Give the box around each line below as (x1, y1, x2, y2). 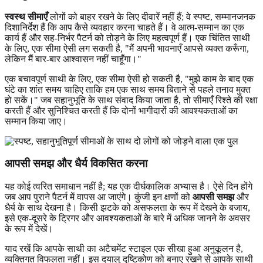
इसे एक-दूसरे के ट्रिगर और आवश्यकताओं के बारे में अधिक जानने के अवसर (5, 213, 250, 224)
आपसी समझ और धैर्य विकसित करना (5, 157, 147, 170)
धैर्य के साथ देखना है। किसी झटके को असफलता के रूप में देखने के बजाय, (5, 203, 250, 213)
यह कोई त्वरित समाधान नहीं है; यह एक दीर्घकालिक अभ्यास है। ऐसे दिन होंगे (5, 181, 252, 192)
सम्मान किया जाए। (5, 116, 68, 126)
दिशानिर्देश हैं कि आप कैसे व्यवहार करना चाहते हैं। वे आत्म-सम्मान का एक (5, 22, 244, 32)
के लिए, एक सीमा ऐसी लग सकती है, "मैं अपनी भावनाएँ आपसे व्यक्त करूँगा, (5, 43, 249, 53)
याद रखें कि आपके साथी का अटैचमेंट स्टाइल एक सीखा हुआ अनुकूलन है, (5, 244, 243, 254)
